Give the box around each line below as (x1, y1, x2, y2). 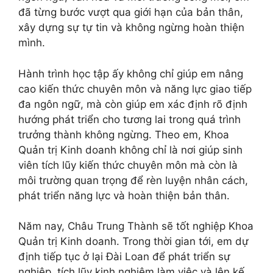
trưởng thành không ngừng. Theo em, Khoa (18, 128, 229, 141)
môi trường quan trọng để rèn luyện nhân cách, (18, 174, 248, 186)
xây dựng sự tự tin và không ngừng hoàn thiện (18, 21, 244, 34)
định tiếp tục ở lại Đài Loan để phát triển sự (18, 250, 230, 263)
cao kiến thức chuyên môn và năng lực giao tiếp (18, 82, 252, 95)
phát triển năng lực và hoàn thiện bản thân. (18, 189, 230, 202)
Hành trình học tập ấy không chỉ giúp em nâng (18, 67, 243, 80)
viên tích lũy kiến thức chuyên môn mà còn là (18, 158, 238, 171)
